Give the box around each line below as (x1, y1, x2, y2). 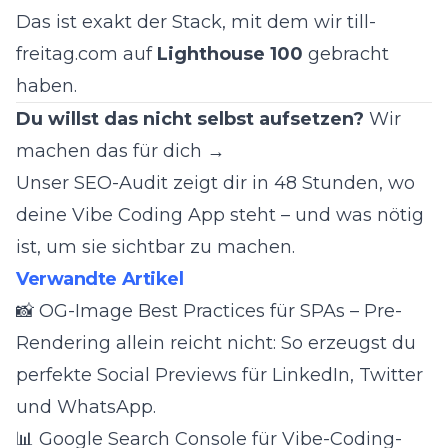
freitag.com (16, 43, 118, 65)
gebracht (303, 43, 389, 65)
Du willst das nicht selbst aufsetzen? (16, 108, 364, 130)
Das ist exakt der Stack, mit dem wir (16, 11, 347, 33)
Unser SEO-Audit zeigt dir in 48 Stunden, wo (16, 172, 415, 194)
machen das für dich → (16, 140, 225, 162)
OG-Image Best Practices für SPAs (39, 300, 345, 322)
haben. (16, 75, 77, 97)
